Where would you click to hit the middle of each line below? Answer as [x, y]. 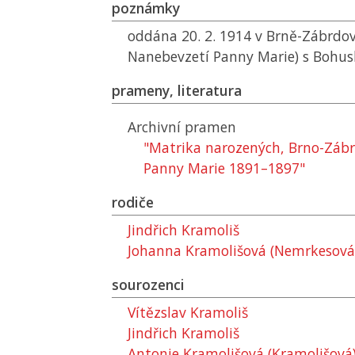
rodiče [133, 202]
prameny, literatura [177, 90]
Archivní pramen [182, 127]
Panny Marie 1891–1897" [224, 168]
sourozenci [148, 284]
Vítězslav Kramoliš [188, 312]
